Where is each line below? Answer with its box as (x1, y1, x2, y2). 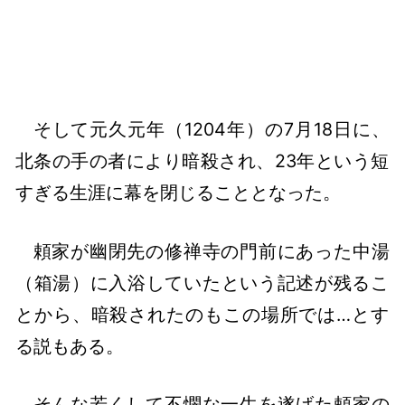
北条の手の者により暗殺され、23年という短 (15, 150, 390, 173)
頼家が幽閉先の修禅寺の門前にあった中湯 (33, 240, 390, 262)
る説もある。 (15, 334, 125, 357)
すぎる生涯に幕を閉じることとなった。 (15, 182, 342, 204)
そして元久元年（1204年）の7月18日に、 (33, 118, 390, 141)
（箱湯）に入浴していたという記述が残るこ (15, 271, 390, 294)
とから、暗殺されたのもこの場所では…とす (15, 303, 390, 325)
